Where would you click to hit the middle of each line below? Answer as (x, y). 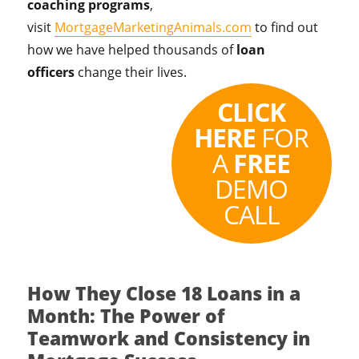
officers (51, 72)
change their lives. (133, 72)
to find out (285, 27)
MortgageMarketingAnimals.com (153, 27)
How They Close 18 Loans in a (164, 293)
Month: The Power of (127, 316)
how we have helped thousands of (132, 50)
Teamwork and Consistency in (169, 338)
